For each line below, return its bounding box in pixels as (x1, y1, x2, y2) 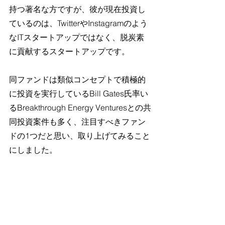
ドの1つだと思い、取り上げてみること (9, 131, 150, 141)
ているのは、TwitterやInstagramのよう (9, 18, 148, 28)
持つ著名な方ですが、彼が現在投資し (9, 4, 146, 14)
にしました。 (9, 145, 57, 155)
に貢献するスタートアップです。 (9, 46, 130, 56)
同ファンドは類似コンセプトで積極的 (9, 74, 146, 84)
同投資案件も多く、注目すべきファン (9, 117, 146, 127)
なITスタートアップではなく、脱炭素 (9, 32, 144, 42)
